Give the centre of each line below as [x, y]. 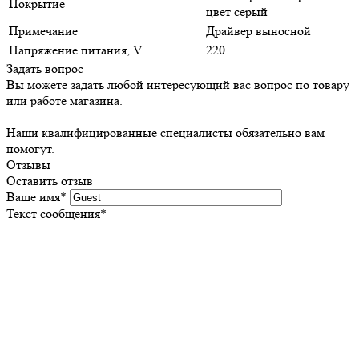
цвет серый [237, 12]
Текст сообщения [53, 214]
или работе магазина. [65, 101]
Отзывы [28, 165]
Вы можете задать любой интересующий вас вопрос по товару [178, 85]
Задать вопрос [45, 69]
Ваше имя [33, 197]
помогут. [30, 149]
